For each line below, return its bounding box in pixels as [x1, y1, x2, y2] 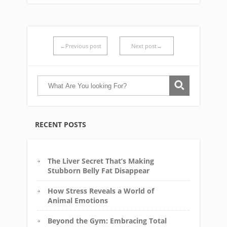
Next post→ [131, 42, 162, 50]
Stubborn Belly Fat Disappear [48, 166, 149, 175]
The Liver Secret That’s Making [48, 156, 154, 166]
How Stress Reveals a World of [48, 186, 154, 196]
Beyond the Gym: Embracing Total [48, 216, 167, 225]
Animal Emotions [48, 196, 108, 205]
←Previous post [59, 42, 101, 50]
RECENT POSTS [35, 120, 86, 129]
